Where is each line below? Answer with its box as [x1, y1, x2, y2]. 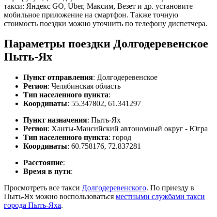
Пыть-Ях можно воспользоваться [4, 192, 116, 201]
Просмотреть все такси [4, 184, 82, 192]
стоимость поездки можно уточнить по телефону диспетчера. [4, 19, 207, 28]
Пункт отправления [23, 73, 93, 82]
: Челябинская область [47, 82, 121, 91]
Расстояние [23, 158, 63, 167]
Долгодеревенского [82, 184, 146, 192]
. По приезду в [146, 184, 194, 192]
